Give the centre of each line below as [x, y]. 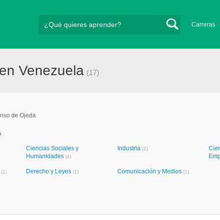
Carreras [203, 25]
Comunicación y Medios [150, 171]
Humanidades [46, 156]
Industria [130, 148]
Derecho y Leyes [49, 171]
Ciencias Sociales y [52, 148]
